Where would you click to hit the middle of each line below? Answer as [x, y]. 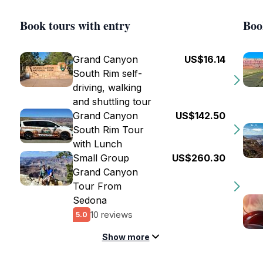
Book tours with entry [75, 26]
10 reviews [112, 214]
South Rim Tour [108, 130]
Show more [126, 237]
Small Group [101, 158]
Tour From [97, 186]
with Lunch [97, 144]
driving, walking [107, 87]
